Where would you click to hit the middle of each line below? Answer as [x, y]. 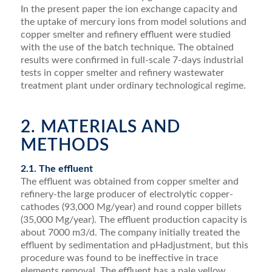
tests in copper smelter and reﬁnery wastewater [122, 73]
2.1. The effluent [56, 168]
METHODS [65, 145]
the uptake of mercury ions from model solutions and [133, 22]
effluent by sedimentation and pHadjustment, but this [134, 245]
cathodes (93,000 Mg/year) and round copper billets [131, 207]
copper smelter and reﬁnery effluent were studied [125, 35]
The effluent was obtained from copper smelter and [129, 181]
